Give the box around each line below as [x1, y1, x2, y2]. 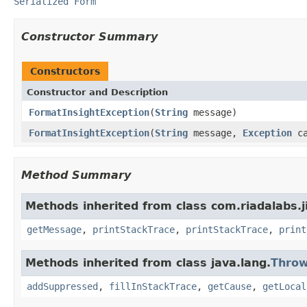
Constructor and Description [27, 86, 168, 97]
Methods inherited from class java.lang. [25, 256, 271, 269]
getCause [208, 280, 251, 292]
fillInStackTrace [109, 280, 197, 292]
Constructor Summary [21, 29, 158, 43]
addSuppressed [27, 280, 98, 292]
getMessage [27, 223, 82, 235]
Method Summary [21, 168, 131, 182]
